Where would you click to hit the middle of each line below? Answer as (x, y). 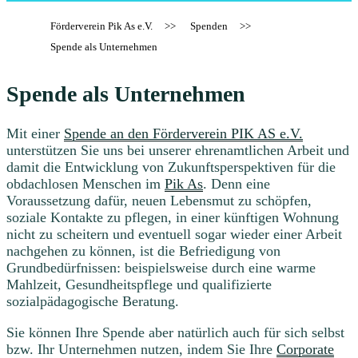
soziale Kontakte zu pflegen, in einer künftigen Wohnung (173, 217)
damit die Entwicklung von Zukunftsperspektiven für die (171, 167)
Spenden (209, 26)
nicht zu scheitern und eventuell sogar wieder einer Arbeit (174, 234)
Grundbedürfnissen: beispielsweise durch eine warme (161, 267)
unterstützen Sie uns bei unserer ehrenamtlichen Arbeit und (178, 150)
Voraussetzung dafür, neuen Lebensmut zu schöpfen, (159, 200)
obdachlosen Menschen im (86, 183)
